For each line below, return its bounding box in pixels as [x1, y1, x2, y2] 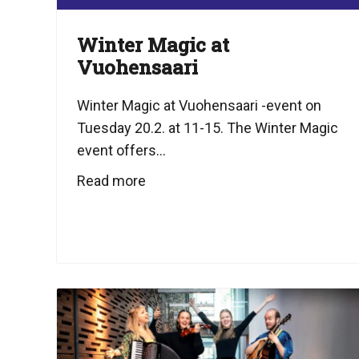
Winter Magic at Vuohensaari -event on [77, 97, 321, 115]
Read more [77, 172, 146, 190]
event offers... [77, 142, 166, 159]
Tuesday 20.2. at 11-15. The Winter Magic [77, 119, 338, 137]
